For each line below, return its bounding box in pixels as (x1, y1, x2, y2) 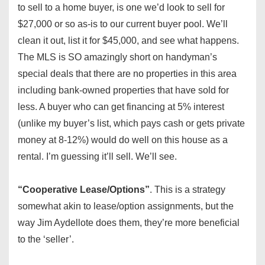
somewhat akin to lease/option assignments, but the (18, 201, 234, 212)
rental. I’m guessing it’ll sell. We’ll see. (18, 151, 177, 162)
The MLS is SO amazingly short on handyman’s (18, 52, 217, 63)
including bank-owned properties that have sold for (18, 85, 229, 96)
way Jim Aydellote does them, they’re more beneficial (18, 218, 240, 228)
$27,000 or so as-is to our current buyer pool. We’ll (18, 19, 228, 30)
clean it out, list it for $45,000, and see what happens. (18, 35, 239, 46)
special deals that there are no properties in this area (18, 69, 237, 79)
